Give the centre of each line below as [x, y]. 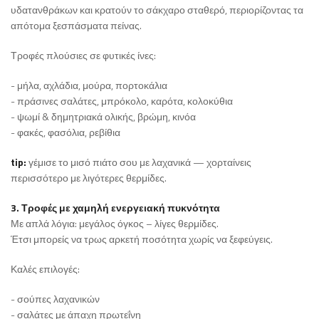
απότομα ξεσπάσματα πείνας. [76, 26]
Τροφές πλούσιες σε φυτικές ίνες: [83, 56]
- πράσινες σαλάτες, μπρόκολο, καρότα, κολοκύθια [122, 101]
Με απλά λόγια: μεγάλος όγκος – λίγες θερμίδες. [115, 224]
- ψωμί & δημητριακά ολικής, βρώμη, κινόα [103, 117]
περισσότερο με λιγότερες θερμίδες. [89, 178]
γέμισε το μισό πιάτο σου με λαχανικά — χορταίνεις [139, 162]
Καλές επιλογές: [45, 269]
